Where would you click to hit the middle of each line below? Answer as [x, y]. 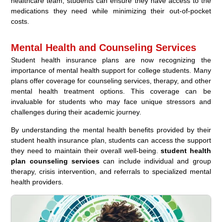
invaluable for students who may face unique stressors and [111, 101]
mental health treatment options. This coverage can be [111, 91]
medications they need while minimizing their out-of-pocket [111, 11]
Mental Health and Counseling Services [104, 47]
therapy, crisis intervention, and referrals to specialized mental [111, 171]
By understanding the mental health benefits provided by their [111, 130]
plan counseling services [55, 161]
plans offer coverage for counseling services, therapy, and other [111, 81]
